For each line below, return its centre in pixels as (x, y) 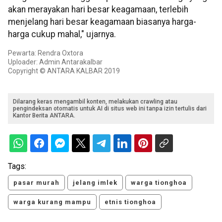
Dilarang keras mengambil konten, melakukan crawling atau (95, 102)
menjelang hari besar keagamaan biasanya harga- (102, 22)
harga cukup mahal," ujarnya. (62, 34)
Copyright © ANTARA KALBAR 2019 (64, 71)
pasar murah (36, 183)
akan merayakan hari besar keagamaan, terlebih (98, 10)
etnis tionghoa (130, 202)
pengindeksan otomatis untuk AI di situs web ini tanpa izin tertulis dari (110, 109)
